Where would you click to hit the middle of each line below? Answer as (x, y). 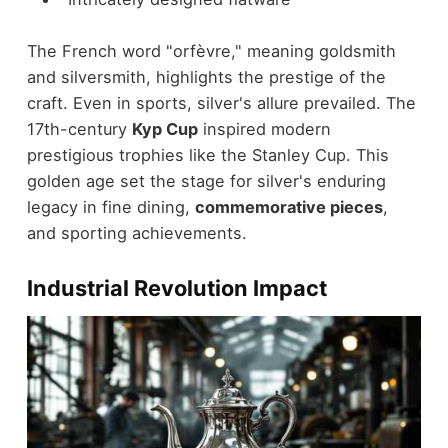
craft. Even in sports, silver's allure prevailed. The (221, 103)
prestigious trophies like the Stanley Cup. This (207, 155)
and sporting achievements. (136, 233)
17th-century (79, 129)
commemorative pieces (288, 207)
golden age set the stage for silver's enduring (206, 181)
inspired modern (264, 129)
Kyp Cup (164, 129)
